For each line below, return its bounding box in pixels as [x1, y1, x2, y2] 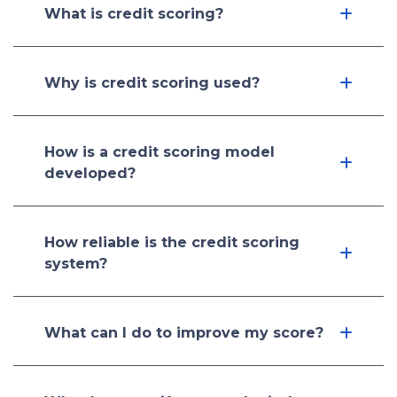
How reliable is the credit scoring [44, 234, 300, 251]
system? [44, 255, 107, 272]
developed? [44, 165, 136, 182]
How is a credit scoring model [44, 144, 275, 160]
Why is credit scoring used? [44, 74, 260, 91]
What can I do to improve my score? [44, 324, 323, 341]
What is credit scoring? [44, 5, 223, 22]
